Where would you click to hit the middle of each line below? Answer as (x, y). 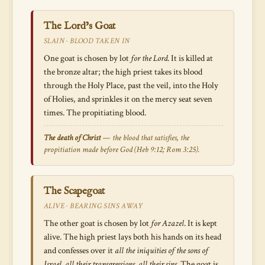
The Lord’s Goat (80, 26)
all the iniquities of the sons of (161, 251)
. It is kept (201, 223)
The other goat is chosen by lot (97, 223)
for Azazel (167, 223)
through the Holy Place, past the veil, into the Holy (131, 85)
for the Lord (149, 58)
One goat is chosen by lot (87, 58)
